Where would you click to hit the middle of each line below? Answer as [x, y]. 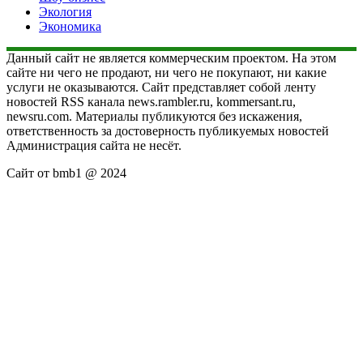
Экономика [70, 26]
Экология [65, 11]
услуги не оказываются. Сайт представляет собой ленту [161, 87]
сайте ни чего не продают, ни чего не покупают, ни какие [167, 72]
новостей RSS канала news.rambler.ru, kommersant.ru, [151, 101]
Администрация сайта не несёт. [94, 145]
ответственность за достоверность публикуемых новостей [168, 130]
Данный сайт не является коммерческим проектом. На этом [171, 58]
